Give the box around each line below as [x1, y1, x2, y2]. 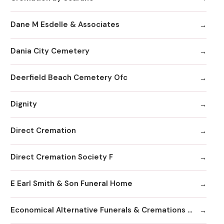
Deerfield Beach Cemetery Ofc [10, 72, 127, 83]
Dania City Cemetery [10, 46, 89, 56]
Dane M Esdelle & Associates [10, 19, 119, 30]
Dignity [10, 99, 37, 109]
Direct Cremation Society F [10, 152, 113, 162]
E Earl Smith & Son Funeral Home [10, 178, 132, 189]
